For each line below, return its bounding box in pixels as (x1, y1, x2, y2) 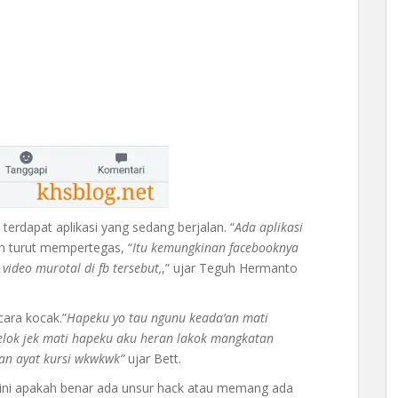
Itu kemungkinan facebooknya (132, 239, 298, 257)
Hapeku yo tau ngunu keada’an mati (67, 309, 268, 327)
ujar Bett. (124, 350, 181, 368)
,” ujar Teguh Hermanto (162, 259, 298, 277)
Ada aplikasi (235, 219, 303, 236)
